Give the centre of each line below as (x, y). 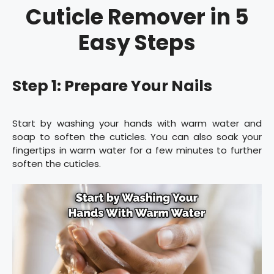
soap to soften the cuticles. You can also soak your (137, 136)
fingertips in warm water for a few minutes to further (137, 150)
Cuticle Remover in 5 (137, 17)
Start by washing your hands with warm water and (137, 123)
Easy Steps (137, 42)
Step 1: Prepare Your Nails (112, 86)
